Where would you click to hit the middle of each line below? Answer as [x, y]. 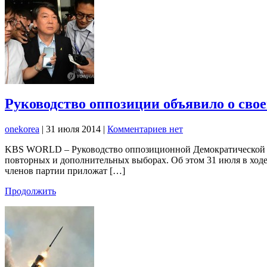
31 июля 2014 [74, 129]
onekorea [22, 129]
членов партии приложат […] [65, 171]
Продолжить [30, 191]
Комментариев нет [145, 129]
